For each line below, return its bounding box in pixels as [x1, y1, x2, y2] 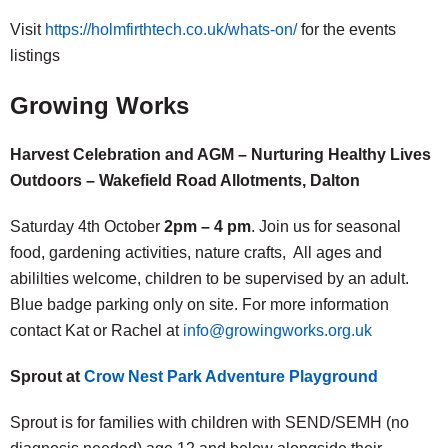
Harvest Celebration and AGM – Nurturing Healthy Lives [10, 146, 431, 163]
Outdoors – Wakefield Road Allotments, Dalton [10, 172, 360, 189]
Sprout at [10, 368, 84, 385]
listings [10, 47, 60, 64]
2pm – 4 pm [164, 218, 251, 235]
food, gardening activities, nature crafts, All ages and [10, 244, 382, 261]
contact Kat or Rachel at [10, 322, 183, 339]
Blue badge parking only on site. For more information [10, 296, 389, 313]
